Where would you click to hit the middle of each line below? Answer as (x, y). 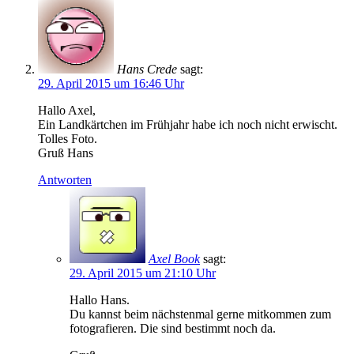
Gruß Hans (66, 153)
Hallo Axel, (67, 111)
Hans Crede (147, 70)
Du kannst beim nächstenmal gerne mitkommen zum (200, 314)
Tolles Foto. (68, 139)
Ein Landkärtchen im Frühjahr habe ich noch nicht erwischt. (188, 125)
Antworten (65, 180)
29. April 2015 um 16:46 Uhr (111, 84)
